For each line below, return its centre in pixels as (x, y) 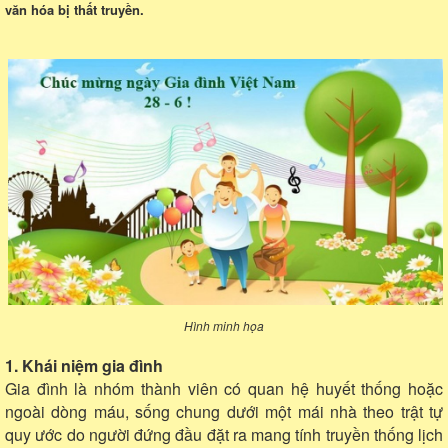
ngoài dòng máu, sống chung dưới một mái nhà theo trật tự (224, 411)
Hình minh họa (224, 325)
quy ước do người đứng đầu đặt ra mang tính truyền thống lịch (224, 434)
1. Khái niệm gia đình (84, 365)
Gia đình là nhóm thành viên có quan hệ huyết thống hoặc (224, 388)
